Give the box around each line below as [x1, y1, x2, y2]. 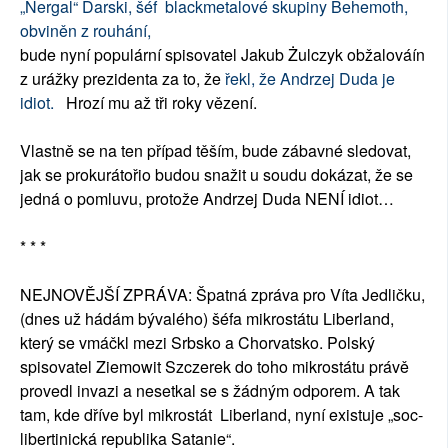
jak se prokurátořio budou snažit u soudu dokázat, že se [20, 163, 413, 187]
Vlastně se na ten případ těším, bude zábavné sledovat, [20, 139, 411, 163]
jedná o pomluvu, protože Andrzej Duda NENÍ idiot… [20, 187, 394, 211]
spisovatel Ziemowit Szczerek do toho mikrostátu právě [20, 355, 409, 379]
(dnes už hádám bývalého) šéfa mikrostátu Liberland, [20, 307, 394, 331]
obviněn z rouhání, [20, 19, 151, 43]
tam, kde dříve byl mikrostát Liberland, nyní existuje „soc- [20, 403, 423, 427]
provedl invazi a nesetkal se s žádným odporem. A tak [20, 379, 400, 403]
